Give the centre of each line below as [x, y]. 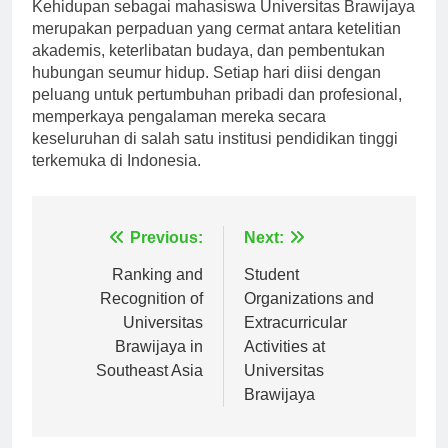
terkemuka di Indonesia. [116, 178]
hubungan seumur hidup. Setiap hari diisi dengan [206, 90]
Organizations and [309, 316]
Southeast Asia [149, 388]
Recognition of [151, 316]
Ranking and [157, 292]
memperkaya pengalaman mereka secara [179, 134]
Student [271, 292]
